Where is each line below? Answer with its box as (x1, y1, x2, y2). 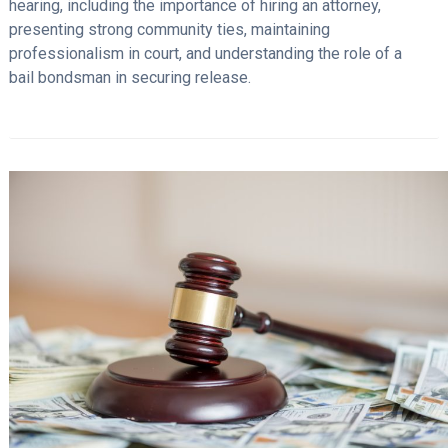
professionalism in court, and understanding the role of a (8, 44, 402, 64)
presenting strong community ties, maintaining (8, 20, 330, 40)
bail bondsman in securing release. (8, 68, 251, 88)
